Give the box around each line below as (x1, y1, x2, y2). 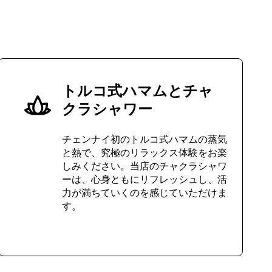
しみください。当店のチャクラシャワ (62, 158, 228, 172)
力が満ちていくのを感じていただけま (62, 185, 228, 199)
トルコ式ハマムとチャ (62, 79, 214, 100)
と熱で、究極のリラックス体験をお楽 (62, 144, 228, 159)
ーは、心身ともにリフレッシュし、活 (62, 171, 228, 186)
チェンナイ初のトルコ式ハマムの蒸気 (62, 131, 228, 146)
